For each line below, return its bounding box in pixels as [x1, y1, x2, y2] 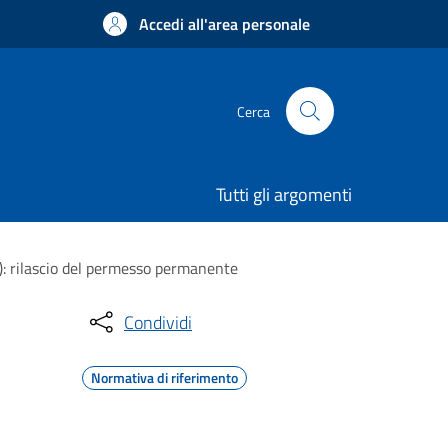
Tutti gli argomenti [216, 181, 352, 208]
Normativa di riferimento [91, 367, 238, 388]
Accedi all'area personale [139, 12, 310, 36]
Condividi [124, 308, 192, 336]
